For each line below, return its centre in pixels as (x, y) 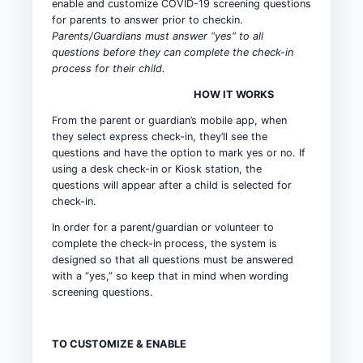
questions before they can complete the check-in (173, 52)
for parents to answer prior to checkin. (147, 19)
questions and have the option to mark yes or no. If (179, 152)
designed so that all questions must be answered (173, 259)
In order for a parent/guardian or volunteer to (163, 227)
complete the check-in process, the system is (164, 243)
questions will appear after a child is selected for (172, 185)
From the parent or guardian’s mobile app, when (169, 120)
